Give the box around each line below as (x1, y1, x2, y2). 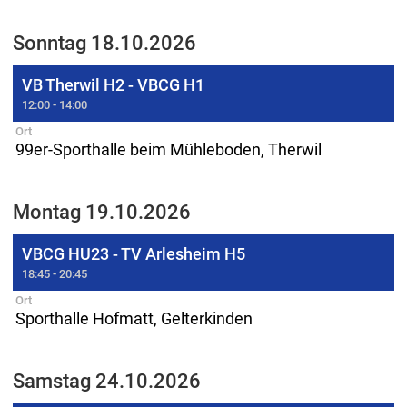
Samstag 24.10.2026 (13, 369, 201, 392)
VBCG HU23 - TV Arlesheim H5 (22, 244, 245, 263)
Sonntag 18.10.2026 (13, 31, 196, 55)
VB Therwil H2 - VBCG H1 (22, 75, 204, 94)
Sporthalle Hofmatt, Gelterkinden (15, 309, 253, 328)
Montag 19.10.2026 (13, 200, 191, 223)
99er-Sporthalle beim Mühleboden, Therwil (15, 140, 322, 159)
